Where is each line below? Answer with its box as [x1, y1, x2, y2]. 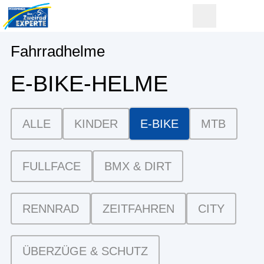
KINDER [74, 117, 118, 130]
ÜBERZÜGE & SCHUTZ [22, 245, 148, 258]
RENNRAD [22, 202, 79, 215]
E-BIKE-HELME [11, 71, 168, 96]
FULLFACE [22, 160, 81, 173]
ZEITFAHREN [103, 202, 174, 215]
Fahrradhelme [11, 43, 105, 60]
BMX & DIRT [104, 160, 171, 173]
